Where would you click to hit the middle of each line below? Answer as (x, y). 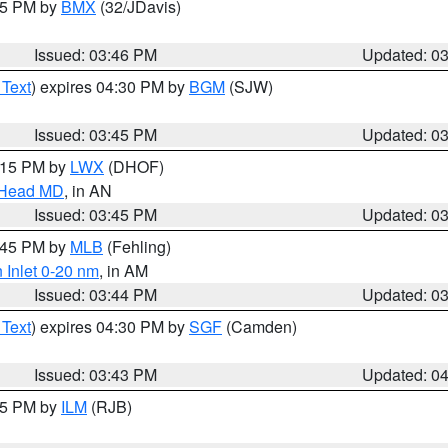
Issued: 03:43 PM (96, 374)
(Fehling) (137, 246)
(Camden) (259, 326)
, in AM (123, 270)
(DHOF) (134, 166)
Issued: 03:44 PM (96, 294)
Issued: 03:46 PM (96, 54)
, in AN (88, 190)
